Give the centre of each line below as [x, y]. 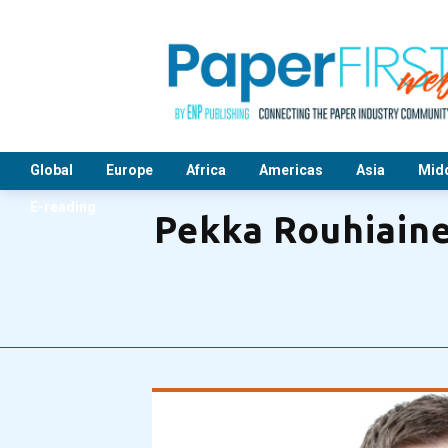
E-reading [64, 207]
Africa [207, 170]
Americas [292, 170]
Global [53, 170]
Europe [131, 170]
